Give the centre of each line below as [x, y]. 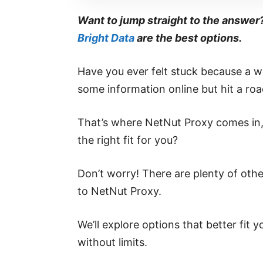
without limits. [112, 242]
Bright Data [106, 38]
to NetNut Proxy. [119, 191]
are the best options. [189, 38]
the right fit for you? [128, 140]
